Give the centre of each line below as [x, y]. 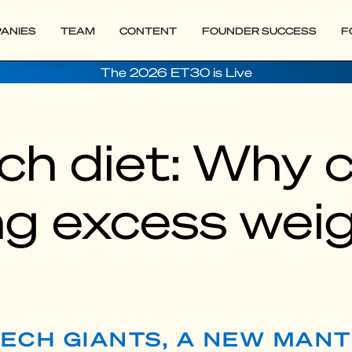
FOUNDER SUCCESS [259, 30]
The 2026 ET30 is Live [176, 72]
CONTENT [148, 30]
